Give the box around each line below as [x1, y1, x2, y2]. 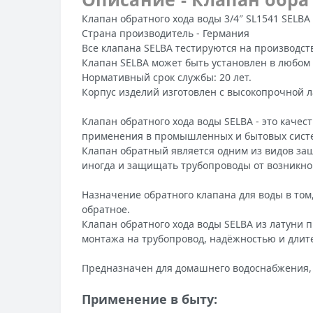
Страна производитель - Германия [82, 26, 249, 40]
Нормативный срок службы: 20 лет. [82, 70, 252, 84]
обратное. [82, 202, 130, 216]
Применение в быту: [82, 290, 217, 307]
